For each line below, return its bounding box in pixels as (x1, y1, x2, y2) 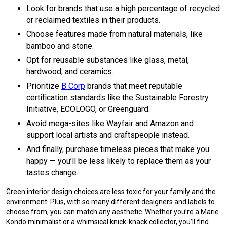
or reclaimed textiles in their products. (26, 15, 160, 25)
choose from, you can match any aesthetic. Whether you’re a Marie (6, 208, 219, 216)
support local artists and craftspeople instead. (26, 130, 190, 140)
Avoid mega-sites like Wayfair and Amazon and (26, 119, 194, 128)
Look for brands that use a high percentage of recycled (26, 4, 220, 13)
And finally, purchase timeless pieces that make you (26, 144, 209, 154)
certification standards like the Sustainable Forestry (26, 93, 209, 102)
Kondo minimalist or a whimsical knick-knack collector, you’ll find (6, 218, 209, 226)
